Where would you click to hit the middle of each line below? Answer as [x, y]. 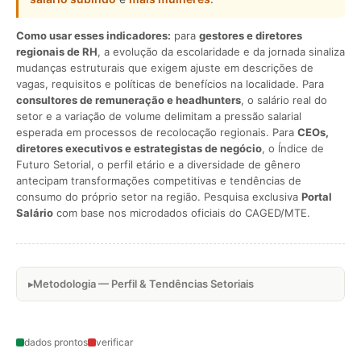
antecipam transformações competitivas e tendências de [159, 180]
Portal [317, 197]
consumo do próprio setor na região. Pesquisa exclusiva [159, 197]
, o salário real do [284, 100]
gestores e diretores [251, 35]
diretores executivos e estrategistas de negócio [139, 148]
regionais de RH [57, 52]
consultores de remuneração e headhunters [129, 100]
